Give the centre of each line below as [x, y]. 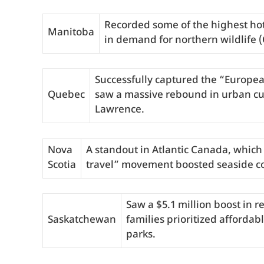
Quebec [66, 95]
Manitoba [71, 33]
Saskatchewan [82, 220]
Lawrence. [120, 110]
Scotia [62, 165]
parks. [141, 235]
